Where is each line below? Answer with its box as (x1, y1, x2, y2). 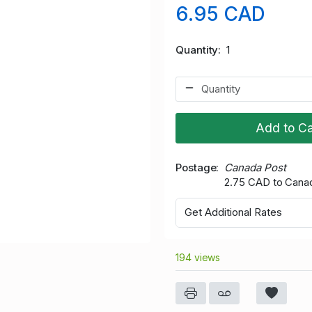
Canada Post (224, 160, 286, 174)
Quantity (175, 42, 219, 56)
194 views (175, 251, 221, 263)
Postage (175, 160, 217, 174)
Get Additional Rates (185, 205, 282, 219)
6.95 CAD (175, 1, 266, 26)
